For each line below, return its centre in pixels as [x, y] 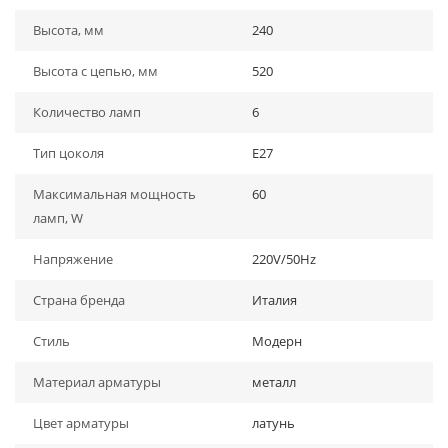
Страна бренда [79, 300]
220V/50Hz [284, 259]
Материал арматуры [97, 382]
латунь [273, 423]
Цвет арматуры [81, 423]
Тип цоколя [68, 153]
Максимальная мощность [114, 194]
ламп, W [58, 218]
